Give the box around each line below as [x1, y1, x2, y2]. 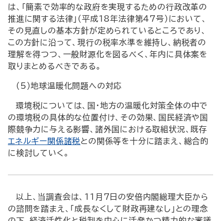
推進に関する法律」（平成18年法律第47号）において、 [8, 15, 207, 23]
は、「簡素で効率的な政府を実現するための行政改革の [8, 3, 207, 11]
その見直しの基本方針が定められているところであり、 [8, 27, 207, 35]
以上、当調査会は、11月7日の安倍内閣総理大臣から [16, 193, 209, 201]
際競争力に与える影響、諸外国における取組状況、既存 [8, 125, 208, 133]
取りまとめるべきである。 [8, 62, 102, 70]
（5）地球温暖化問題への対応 [16, 82, 122, 90]
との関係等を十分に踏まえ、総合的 [80, 137, 209, 145]
